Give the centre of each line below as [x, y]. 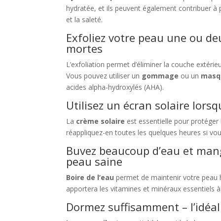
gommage [160, 76]
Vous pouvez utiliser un [104, 76]
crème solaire [101, 121]
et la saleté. [85, 20]
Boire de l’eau [90, 178]
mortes [85, 49]
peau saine [94, 162]
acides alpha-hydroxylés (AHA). [115, 87]
